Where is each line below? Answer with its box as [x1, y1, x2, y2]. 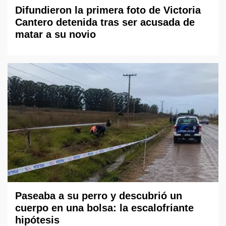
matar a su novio [15, 29, 96, 40]
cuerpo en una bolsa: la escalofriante [15, 202, 194, 213]
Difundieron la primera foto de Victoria [15, 5, 201, 16]
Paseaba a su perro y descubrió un [15, 190, 182, 201]
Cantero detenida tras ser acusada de [15, 17, 195, 28]
